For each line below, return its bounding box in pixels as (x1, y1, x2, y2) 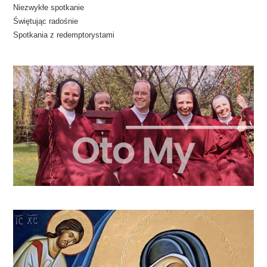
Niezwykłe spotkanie (13, 3, 85, 13)
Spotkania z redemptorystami (13, 30, 115, 40)
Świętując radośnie (13, 17, 79, 26)
